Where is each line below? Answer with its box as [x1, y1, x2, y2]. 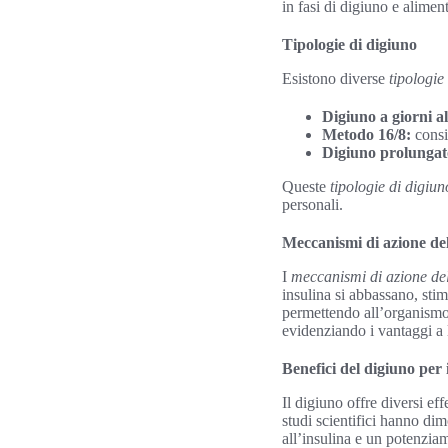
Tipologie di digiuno [282, 36, 417, 53]
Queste [282, 178, 330, 195]
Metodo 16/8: [322, 126, 411, 143]
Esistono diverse [282, 70, 389, 87]
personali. [282, 196, 343, 213]
